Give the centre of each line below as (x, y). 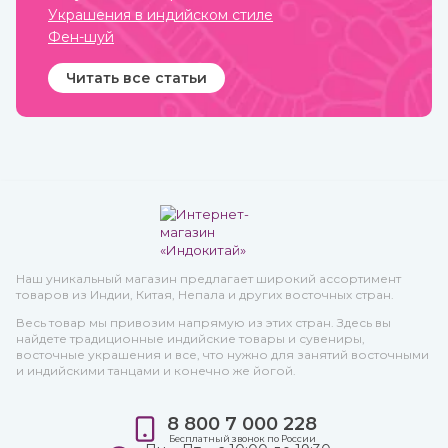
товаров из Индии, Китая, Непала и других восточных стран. (205, 294)
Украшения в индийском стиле (160, 15)
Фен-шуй (81, 37)
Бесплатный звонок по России (242, 438)
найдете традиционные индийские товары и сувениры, (190, 338)
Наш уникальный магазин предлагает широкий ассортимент (208, 278)
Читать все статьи (136, 78)
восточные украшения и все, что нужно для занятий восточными (222, 354)
